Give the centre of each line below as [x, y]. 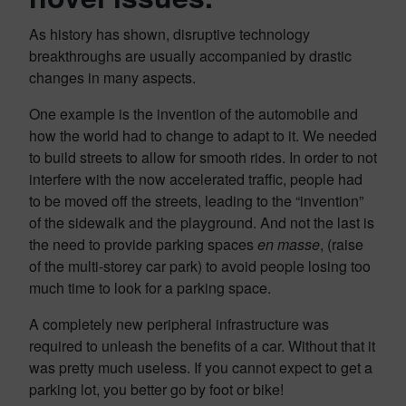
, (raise [342, 244]
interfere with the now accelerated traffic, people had [196, 179]
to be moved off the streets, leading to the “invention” [196, 201]
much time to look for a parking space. [150, 288]
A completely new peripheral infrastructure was [179, 324]
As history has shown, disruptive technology [169, 34]
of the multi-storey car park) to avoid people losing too [200, 266]
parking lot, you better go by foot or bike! [156, 389]
